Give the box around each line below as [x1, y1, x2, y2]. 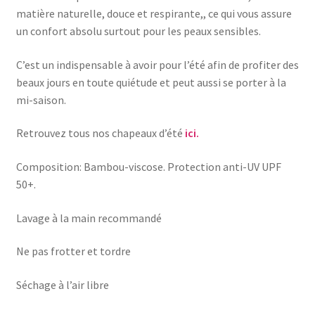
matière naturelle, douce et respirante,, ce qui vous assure [15, 6, 292, 21]
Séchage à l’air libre [15, 278, 109, 292]
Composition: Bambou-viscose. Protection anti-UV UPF [15, 160, 281, 174]
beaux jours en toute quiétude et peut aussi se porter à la [15, 75, 286, 89]
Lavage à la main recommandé [15, 210, 162, 225]
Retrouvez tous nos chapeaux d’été [15, 126, 185, 141]
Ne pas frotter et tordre [15, 244, 131, 259]
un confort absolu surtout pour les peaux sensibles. [15, 24, 261, 39]
